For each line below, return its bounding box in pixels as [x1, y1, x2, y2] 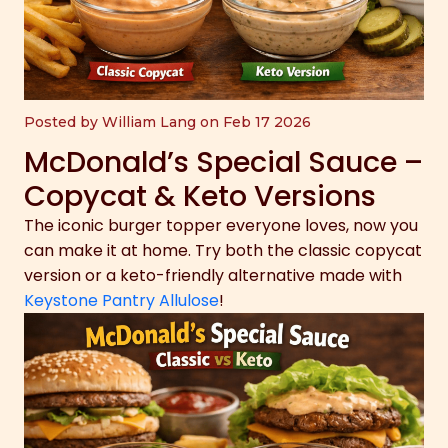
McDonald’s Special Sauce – [24, 142, 423, 183]
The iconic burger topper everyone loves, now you [24, 214, 418, 238]
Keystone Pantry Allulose [24, 289, 219, 313]
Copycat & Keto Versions [24, 176, 376, 217]
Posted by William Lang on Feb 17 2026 [24, 113, 311, 132]
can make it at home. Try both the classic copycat [24, 239, 422, 263]
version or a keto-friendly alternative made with [24, 264, 402, 288]
